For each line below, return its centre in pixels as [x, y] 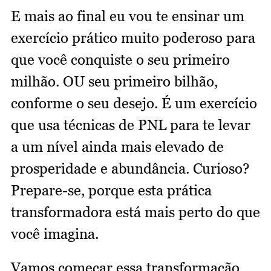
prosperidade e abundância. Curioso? [130, 169]
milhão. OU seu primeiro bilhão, [114, 82]
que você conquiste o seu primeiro [120, 60]
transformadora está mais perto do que [135, 212]
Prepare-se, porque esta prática [111, 191]
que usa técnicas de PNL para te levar [131, 125]
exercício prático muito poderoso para [133, 38]
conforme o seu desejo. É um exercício [134, 103]
